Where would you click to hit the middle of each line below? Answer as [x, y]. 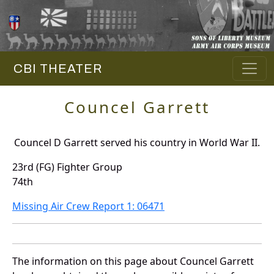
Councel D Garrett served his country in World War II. [137, 143]
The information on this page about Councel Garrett [133, 261]
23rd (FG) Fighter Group [67, 167]
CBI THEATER [55, 69]
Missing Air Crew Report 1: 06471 [88, 206]
